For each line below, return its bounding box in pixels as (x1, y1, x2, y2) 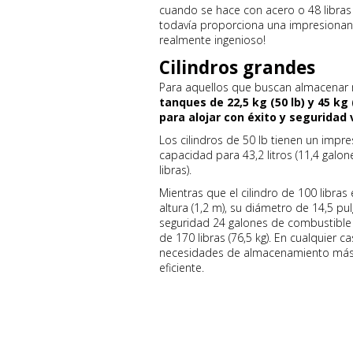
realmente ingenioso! (159, 32, 266, 47)
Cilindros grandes (159, 55, 315, 80)
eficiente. (159, 260, 204, 275)
